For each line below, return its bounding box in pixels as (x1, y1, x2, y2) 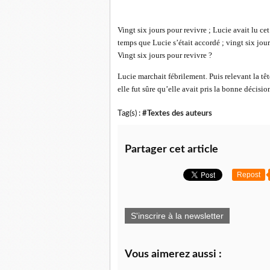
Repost (237, 171, 260, 179)
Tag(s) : (118, 110, 142, 117)
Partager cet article (125, 144, 218, 155)
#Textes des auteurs (142, 110, 212, 117)
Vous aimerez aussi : (125, 249, 222, 260)
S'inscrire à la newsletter (131, 211, 224, 221)
